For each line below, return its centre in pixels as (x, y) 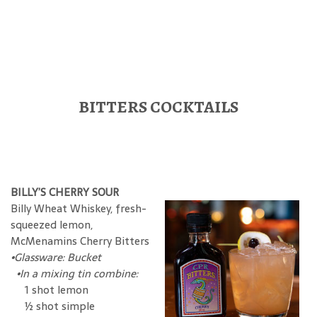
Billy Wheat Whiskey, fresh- (79, 208)
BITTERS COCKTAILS (158, 106)
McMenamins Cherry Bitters (80, 241)
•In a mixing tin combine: (74, 273)
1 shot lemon (50, 289)
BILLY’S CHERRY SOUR (65, 192)
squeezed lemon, (52, 224)
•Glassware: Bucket (56, 257)
